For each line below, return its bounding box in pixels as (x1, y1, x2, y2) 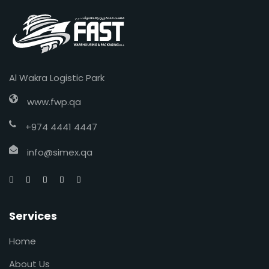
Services (9, 208, 57, 223)
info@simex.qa (27, 145, 92, 159)
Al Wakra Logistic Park (9, 71, 104, 84)
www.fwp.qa (27, 95, 81, 108)
